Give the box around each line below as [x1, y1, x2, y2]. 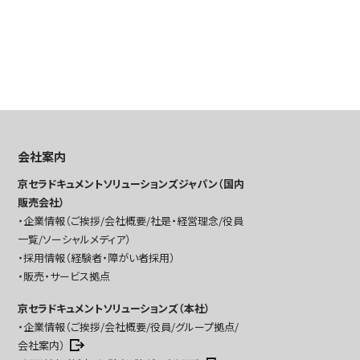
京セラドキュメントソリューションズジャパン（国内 [18, 176, 245, 191]
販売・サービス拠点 [23, 268, 111, 284]
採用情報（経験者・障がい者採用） [23, 250, 176, 265]
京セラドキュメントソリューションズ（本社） [18, 301, 211, 316]
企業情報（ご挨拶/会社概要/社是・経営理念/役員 [23, 213, 244, 228]
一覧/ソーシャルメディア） [18, 231, 132, 247]
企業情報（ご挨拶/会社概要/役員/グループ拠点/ [23, 319, 239, 334]
